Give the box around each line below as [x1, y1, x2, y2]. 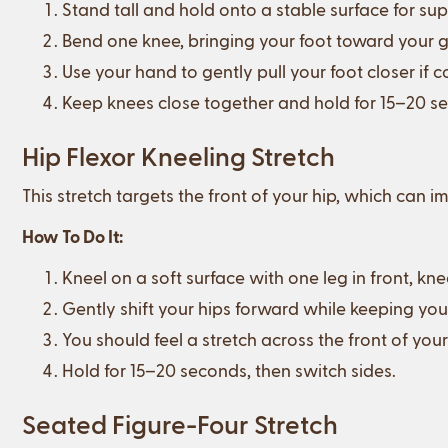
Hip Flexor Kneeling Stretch [22, 139, 335, 171]
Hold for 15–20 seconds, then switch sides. [62, 358, 396, 380]
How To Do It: [22, 224, 123, 246]
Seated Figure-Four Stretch [22, 407, 338, 439]
